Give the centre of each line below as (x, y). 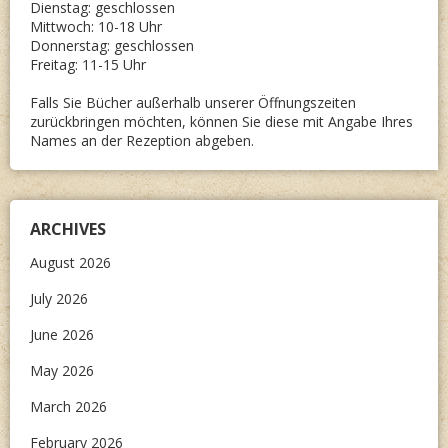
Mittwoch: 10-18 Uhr (96, 27)
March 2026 (68, 407)
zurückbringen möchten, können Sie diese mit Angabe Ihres (221, 122)
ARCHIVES (68, 229)
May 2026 (62, 371)
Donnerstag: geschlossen (112, 46)
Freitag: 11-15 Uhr (88, 65)
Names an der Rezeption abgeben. (142, 141)
